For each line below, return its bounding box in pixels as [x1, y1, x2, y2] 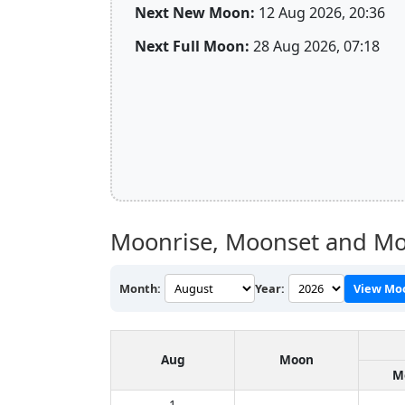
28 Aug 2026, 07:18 [250, 35, 380, 56]
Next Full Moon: [135, 35, 250, 56]
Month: [119, 279, 161, 297]
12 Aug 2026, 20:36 [255, 2, 385, 23]
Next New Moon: [135, 2, 255, 23]
